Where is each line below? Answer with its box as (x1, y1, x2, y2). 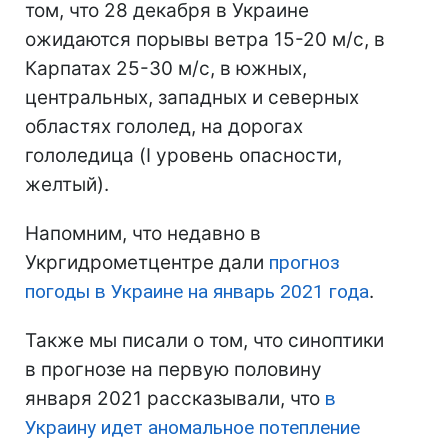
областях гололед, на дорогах (25, 115, 303, 139)
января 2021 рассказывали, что (25, 387, 325, 411)
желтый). (25, 173, 109, 197)
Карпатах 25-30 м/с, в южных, (25, 57, 307, 81)
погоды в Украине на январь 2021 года (25, 280, 369, 304)
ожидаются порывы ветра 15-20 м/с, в (25, 28, 385, 52)
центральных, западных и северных (25, 86, 359, 110)
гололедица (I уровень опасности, (25, 144, 342, 168)
